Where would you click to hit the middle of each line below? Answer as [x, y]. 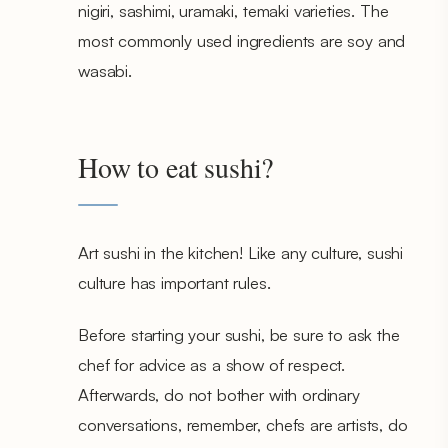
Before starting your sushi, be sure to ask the [239, 334]
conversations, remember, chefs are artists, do [243, 424]
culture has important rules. [174, 282]
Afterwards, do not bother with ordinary [219, 394]
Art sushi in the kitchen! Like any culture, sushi [241, 252]
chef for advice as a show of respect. [212, 364]
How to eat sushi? [176, 166]
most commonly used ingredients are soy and [242, 40]
